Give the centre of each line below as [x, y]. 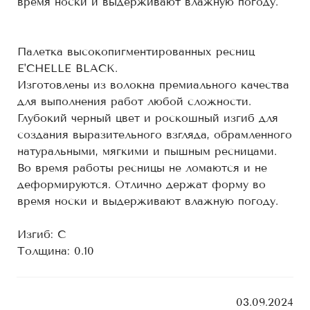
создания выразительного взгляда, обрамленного [155, 135]
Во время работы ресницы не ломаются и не [142, 168]
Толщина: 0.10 [56, 251]
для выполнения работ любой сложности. [134, 101]
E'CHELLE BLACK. [67, 68]
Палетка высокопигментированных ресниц [136, 52]
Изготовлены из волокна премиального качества [153, 85]
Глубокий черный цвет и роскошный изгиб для [148, 118]
